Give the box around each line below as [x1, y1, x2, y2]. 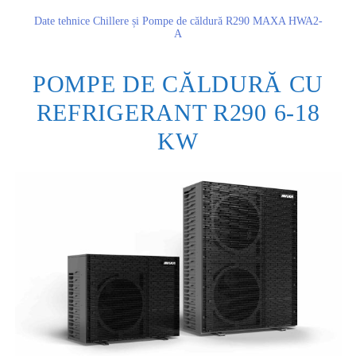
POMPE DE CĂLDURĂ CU [32, 70, 324, 97]
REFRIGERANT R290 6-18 [36, 99, 320, 126]
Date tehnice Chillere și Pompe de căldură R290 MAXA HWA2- [33, 14, 323, 27]
